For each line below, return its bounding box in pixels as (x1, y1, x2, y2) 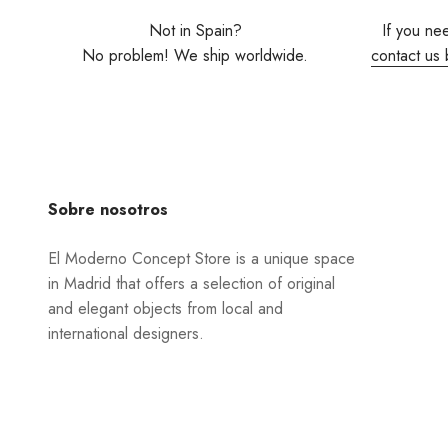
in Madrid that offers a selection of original (48, 271, 335, 295)
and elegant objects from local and (48, 296, 283, 320)
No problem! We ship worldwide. (82, 43, 308, 67)
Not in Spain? (148, 18, 242, 42)
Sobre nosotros (48, 197, 168, 221)
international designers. (48, 321, 204, 345)
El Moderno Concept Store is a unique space (48, 246, 355, 270)
